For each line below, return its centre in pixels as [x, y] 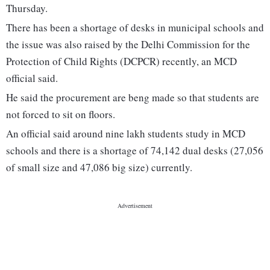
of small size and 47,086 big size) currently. [99, 168]
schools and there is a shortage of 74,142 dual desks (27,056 [135, 151]
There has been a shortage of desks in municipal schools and [135, 28]
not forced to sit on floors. [61, 115]
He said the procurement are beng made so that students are [133, 98]
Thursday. [27, 8]
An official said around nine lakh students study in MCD [126, 134]
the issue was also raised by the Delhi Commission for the [128, 45]
